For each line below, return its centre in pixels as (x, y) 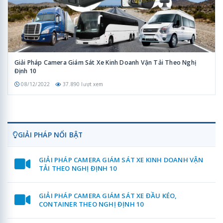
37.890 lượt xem (83, 84)
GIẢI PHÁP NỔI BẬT (51, 135)
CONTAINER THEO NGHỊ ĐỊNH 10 (91, 204)
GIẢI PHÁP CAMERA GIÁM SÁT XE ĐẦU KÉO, (108, 196)
